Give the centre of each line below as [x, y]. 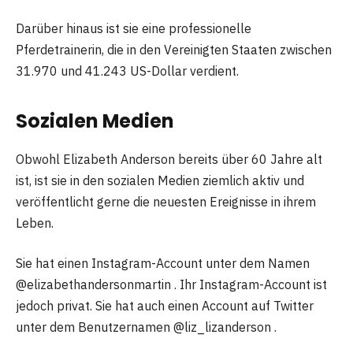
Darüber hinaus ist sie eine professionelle [134, 28]
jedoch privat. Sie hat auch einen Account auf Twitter [165, 306]
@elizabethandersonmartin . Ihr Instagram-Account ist [171, 285]
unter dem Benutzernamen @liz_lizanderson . [146, 327]
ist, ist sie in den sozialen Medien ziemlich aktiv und [160, 180]
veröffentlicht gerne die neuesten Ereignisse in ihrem [166, 201]
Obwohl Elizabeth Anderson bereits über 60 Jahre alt [169, 159]
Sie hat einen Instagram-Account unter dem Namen [163, 264]
